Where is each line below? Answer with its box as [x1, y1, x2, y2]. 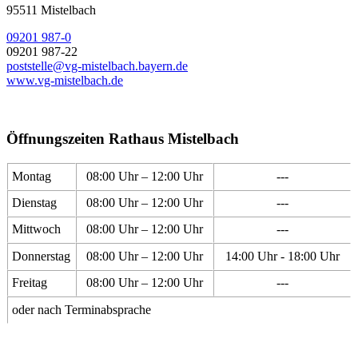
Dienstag [12, 196, 57, 210]
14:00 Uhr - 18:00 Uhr [225, 249, 340, 264]
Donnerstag [12, 249, 70, 264]
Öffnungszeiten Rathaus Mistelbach [6, 129, 239, 147]
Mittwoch [12, 222, 61, 237]
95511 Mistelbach [6, 2, 96, 17]
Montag [12, 169, 51, 184]
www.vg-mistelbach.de [6, 73, 123, 87]
